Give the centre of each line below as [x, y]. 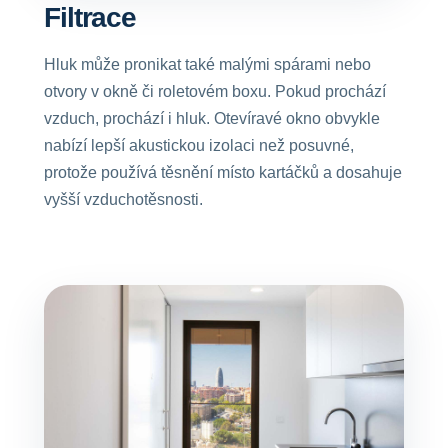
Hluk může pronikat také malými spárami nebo [207, 64]
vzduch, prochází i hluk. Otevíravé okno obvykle [212, 118]
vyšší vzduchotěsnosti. [123, 199]
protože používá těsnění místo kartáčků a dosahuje [223, 172]
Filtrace [90, 17]
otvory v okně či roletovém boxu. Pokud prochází [215, 91]
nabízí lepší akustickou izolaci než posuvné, [199, 145]
